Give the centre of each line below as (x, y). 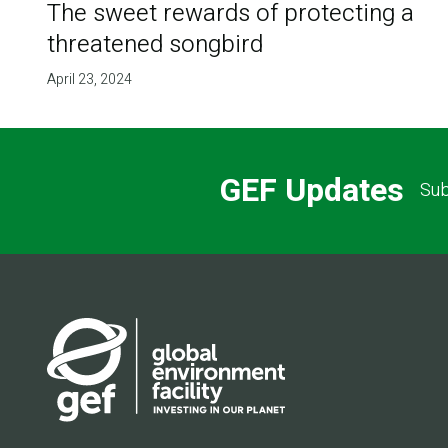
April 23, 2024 (89, 79)
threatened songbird (154, 44)
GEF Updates (311, 191)
